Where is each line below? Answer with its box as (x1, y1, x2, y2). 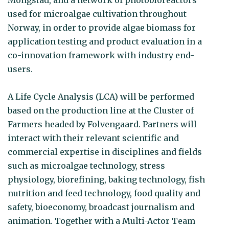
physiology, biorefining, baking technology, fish (8, 174, 205, 185)
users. (8, 63, 33, 74)
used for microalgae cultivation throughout (8, 8, 187, 19)
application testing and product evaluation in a (8, 36, 202, 47)
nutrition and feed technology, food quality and (8, 188, 200, 198)
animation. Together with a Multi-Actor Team (8, 215, 195, 226)
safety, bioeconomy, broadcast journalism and (8, 201, 195, 212)
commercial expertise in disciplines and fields (8, 146, 202, 157)
